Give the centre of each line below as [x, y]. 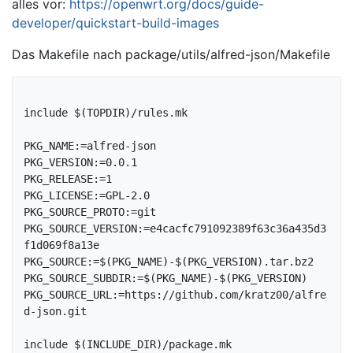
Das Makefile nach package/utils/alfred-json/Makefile [171, 55]
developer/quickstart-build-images [115, 23]
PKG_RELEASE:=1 [68, 179]
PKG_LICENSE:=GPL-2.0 [87, 196]
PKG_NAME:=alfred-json [90, 146]
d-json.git [55, 312]
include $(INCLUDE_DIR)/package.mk [128, 345]
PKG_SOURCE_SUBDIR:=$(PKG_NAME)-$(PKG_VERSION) [165, 279]
